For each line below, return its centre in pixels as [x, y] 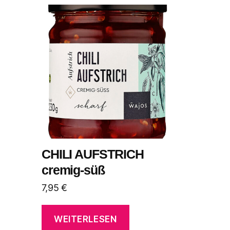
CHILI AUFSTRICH [93, 154]
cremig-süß [73, 170]
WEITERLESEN [85, 219]
